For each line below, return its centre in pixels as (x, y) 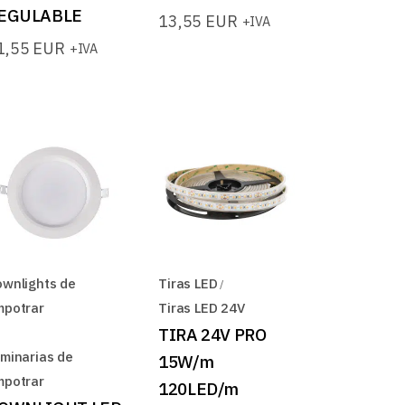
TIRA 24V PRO (212, 335)
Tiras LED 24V (202, 308)
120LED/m (199, 389)
